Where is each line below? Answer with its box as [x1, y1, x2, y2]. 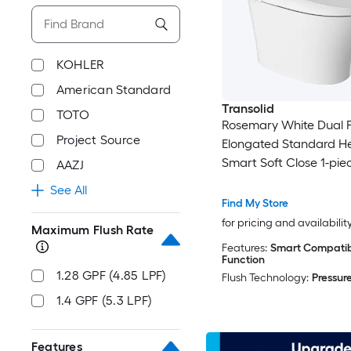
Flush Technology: [221, 271, 309, 285]
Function [221, 253, 265, 267]
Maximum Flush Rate [31, 223, 154, 237]
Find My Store [221, 197, 288, 211]
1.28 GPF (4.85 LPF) [56, 268, 167, 283]
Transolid [221, 101, 274, 117]
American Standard [56, 82, 172, 97]
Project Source [56, 132, 141, 147]
